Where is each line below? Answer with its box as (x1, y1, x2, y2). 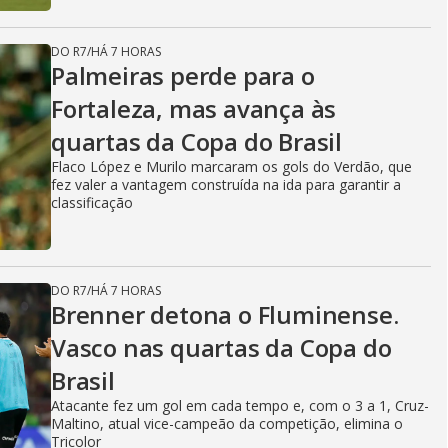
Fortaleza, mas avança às (51, 91, 337, 125)
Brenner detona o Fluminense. (51, 297, 399, 331)
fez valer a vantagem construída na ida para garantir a (51, 174, 401, 194)
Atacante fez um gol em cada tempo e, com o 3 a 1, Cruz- (51, 395, 429, 415)
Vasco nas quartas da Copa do (51, 330, 392, 364)
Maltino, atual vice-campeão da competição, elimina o (51, 413, 403, 433)
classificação (51, 192, 133, 212)
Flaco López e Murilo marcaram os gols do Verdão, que (51, 156, 412, 176)
